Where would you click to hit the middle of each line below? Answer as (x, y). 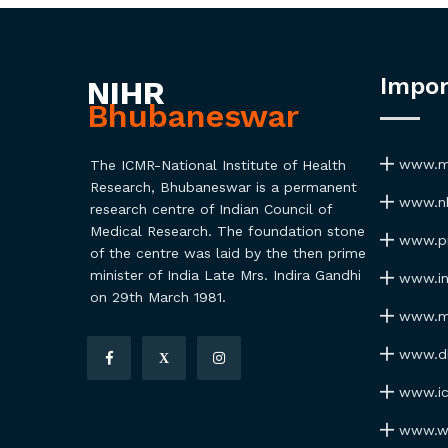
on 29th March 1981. (158, 297)
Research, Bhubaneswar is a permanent (223, 187)
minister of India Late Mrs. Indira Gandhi (225, 275)
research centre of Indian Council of (211, 209)
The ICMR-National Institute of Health (218, 165)
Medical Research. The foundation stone (227, 231)
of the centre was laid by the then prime (228, 253)
